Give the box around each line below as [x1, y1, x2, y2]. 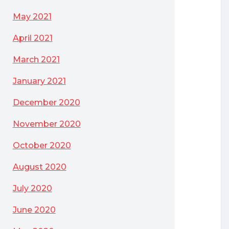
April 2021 [12, 33, 53, 43]
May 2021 [12, 12, 52, 21]
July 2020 [12, 184, 52, 193]
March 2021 [12, 55, 60, 64]
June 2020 [12, 205, 56, 215]
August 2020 [12, 162, 66, 172]
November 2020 [12, 119, 81, 129]
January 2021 [12, 76, 66, 86]
